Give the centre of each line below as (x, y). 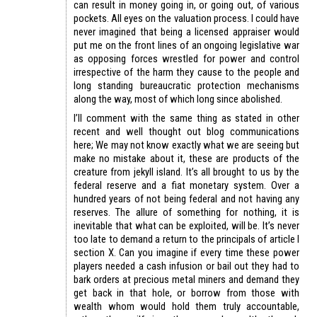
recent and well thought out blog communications (186, 131)
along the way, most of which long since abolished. (178, 99)
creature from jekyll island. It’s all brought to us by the (186, 172)
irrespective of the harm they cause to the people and (186, 72)
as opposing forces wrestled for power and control (186, 58)
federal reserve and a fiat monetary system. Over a (186, 185)
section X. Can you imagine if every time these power (186, 252)
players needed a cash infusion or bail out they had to (186, 266)
